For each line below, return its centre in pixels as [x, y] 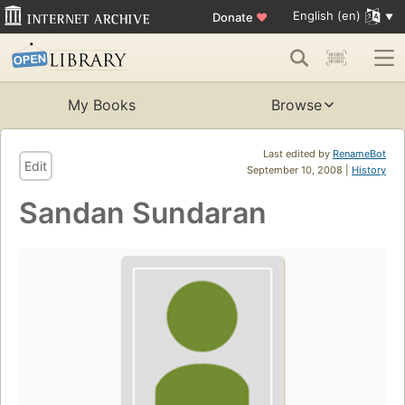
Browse [297, 105]
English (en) [326, 16]
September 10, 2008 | [299, 170]
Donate [234, 17]
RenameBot [359, 154]
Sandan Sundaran [143, 213]
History [369, 170]
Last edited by [298, 154]
